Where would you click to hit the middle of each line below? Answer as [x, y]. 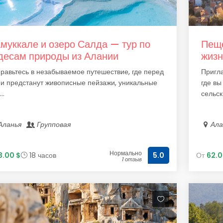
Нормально [125, 153]
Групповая [54, 124]
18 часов [42, 155]
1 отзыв [131, 159]
